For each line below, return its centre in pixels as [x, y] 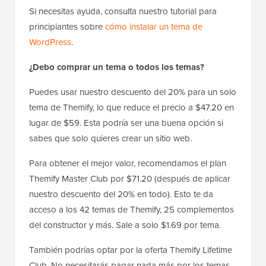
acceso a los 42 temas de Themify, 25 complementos [132, 210]
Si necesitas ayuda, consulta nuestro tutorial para [123, 12]
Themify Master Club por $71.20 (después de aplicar [130, 179]
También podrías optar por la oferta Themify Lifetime [131, 250]
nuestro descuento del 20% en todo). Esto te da [121, 194]
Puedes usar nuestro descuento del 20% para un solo [133, 92]
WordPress [50, 42]
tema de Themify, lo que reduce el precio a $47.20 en [132, 108]
